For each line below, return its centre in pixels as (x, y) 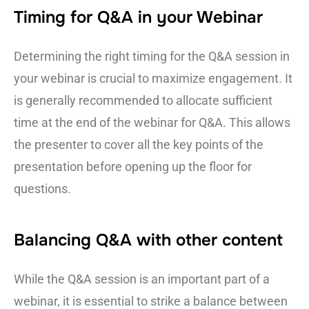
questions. (42, 189)
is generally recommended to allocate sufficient (143, 101)
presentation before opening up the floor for (133, 167)
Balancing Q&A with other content (148, 240)
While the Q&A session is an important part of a (142, 279)
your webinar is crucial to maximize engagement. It (153, 79)
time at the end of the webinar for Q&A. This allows (152, 123)
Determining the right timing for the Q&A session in (152, 57)
